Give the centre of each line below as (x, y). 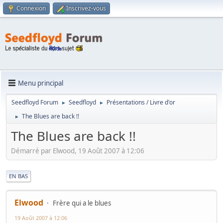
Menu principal (41, 83)
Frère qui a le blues (82, 203)
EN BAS (18, 176)
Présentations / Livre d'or (141, 102)
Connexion (31, 8)
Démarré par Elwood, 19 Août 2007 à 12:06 (78, 151)
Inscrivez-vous (86, 8)
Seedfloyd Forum (35, 102)
